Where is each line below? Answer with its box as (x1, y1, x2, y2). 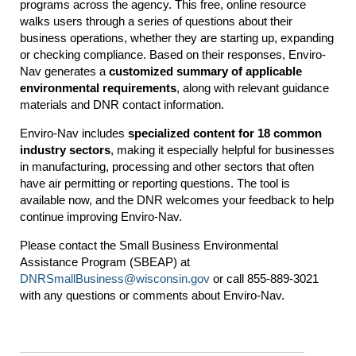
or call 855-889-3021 (210, 272, 319, 285)
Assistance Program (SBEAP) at (20, 255, 190, 269)
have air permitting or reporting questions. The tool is (20, 176, 290, 190)
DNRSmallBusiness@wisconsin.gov (20, 272, 210, 285)
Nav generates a (20, 64, 109, 78)
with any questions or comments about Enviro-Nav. (20, 288, 284, 302)
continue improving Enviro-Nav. (20, 210, 182, 223)
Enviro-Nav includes (20, 126, 128, 140)
